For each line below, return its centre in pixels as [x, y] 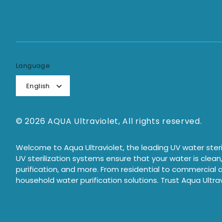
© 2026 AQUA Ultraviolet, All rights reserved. [109, 121]
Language [33, 66]
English [38, 86]
